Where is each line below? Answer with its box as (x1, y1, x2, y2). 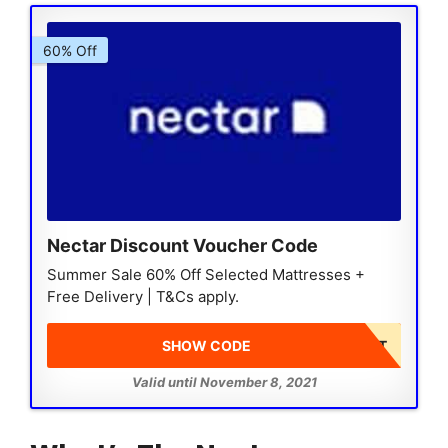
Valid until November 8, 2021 (131, 373, 317, 390)
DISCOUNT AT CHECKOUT (209, 336, 387, 354)
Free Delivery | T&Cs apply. (47, 286, 239, 306)
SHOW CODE (161, 336, 251, 354)
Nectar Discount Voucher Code (47, 234, 318, 256)
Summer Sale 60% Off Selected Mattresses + (47, 264, 365, 284)
